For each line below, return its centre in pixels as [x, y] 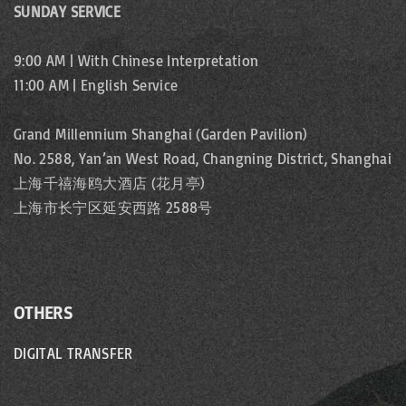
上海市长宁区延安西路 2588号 [113, 208]
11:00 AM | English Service [96, 86]
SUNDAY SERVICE [68, 12]
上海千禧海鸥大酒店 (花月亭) [110, 184]
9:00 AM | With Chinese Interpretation [136, 61]
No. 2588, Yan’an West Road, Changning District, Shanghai [203, 159]
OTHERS [43, 313]
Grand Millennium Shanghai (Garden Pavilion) [161, 135]
